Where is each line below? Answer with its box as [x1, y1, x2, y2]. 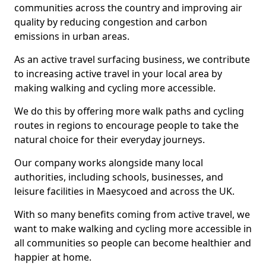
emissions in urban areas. [14, 30, 129, 43]
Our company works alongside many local [14, 156, 203, 169]
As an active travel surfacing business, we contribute [14, 53, 250, 66]
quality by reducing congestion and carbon [14, 15, 207, 28]
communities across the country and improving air [14, 1, 242, 14]
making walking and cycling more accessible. [14, 81, 216, 94]
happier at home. [14, 251, 91, 264]
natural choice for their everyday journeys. [14, 133, 205, 146]
